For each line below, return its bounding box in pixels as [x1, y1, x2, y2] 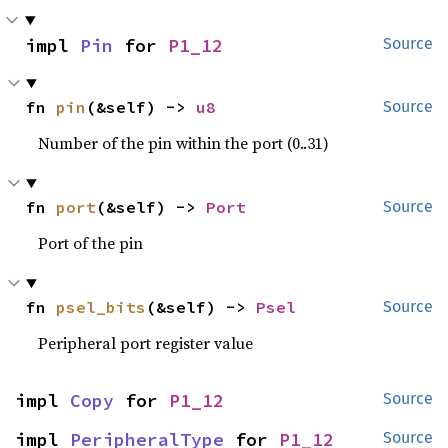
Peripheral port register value [38, 332, 254, 354]
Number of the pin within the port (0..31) [38, 132, 330, 154]
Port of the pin [38, 232, 144, 254]
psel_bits [56, 297, 147, 317]
